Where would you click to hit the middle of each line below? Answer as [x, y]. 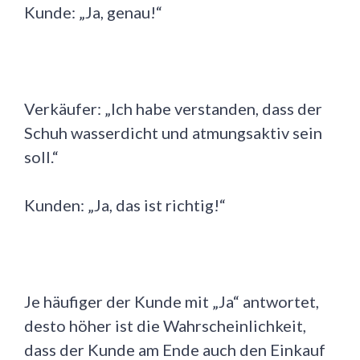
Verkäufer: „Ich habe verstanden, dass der [173, 109]
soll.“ [41, 157]
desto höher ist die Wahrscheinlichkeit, [165, 326]
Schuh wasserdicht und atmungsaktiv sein [173, 133]
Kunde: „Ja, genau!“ [93, 12]
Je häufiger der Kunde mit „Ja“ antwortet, [172, 302]
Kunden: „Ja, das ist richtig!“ [125, 205]
